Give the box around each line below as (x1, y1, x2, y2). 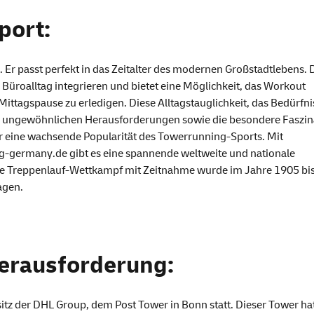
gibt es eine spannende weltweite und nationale (67, 146, 295, 161)
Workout (264, 79, 306, 93)
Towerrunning (158, 130, 226, 144)
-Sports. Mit (226, 130, 283, 144)
